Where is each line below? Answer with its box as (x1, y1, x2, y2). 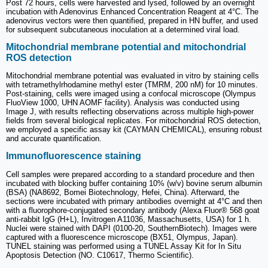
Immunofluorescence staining (6, 151, 141, 162)
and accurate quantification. (6, 134, 102, 144)
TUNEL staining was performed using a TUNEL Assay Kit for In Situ (6, 241, 241, 251)
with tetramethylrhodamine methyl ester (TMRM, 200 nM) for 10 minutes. (6, 80, 258, 90)
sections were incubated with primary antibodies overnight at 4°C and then (6, 196, 262, 206)
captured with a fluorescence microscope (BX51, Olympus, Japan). (6, 232, 238, 242)
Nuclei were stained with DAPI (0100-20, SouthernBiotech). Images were (6, 223, 257, 233)
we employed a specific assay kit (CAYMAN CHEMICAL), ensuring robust (6, 125, 262, 135)
